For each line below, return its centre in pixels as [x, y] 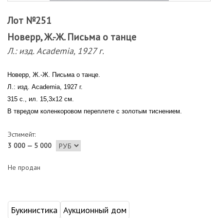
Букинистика [34, 210]
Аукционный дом [95, 210]
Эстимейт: [22, 134]
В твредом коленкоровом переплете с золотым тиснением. [95, 111]
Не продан [24, 167]
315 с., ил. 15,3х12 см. [41, 99]
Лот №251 [29, 20]
